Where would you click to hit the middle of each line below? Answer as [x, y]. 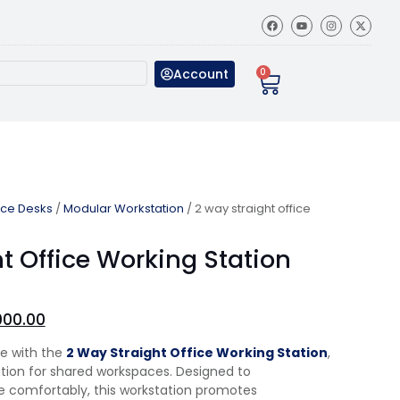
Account [200, 74]
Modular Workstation [124, 208]
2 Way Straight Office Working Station [197, 353]
